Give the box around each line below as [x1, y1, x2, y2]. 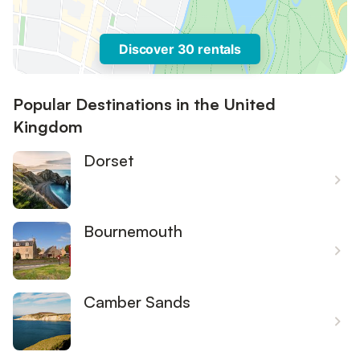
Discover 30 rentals [119, 41, 241, 57]
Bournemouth [84, 221, 182, 241]
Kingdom [13, 117, 83, 137]
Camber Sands [84, 292, 190, 312]
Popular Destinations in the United [13, 94, 276, 114]
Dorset [84, 150, 134, 170]
